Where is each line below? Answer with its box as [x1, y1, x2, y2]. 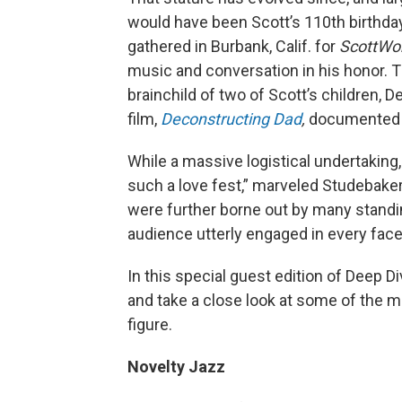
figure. [127, 315, 172, 335]
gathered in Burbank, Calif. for [127, 37, 339, 57]
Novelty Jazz [127, 357, 225, 377]
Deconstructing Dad [161, 109, 301, 129]
